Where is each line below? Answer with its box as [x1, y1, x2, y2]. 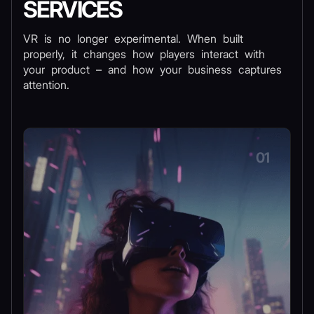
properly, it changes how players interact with [23, 47, 265, 61]
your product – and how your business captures [23, 62, 282, 76]
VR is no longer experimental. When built [23, 32, 243, 46]
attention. [23, 78, 69, 92]
